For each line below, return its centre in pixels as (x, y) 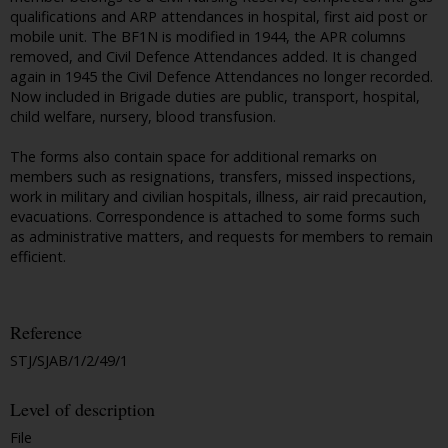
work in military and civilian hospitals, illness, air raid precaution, (218, 197)
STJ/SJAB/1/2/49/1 (69, 361)
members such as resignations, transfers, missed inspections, (213, 177)
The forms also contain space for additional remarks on (193, 157)
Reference (46, 332)
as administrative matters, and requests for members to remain (221, 237)
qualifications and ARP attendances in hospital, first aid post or (218, 17)
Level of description (82, 409)
